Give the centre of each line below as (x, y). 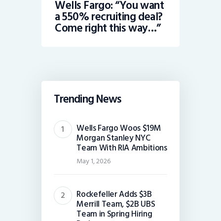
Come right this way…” (108, 28)
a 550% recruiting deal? (109, 17)
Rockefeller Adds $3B (114, 194)
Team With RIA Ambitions (122, 147)
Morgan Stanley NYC (113, 138)
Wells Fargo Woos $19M (119, 128)
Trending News (88, 99)
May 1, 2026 (94, 161)
